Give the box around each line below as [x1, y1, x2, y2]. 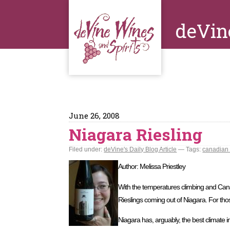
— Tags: [177, 146, 203, 153]
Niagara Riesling [69, 123, 203, 145]
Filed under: [69, 146, 104, 153]
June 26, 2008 [69, 110, 120, 121]
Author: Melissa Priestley [118, 162, 186, 171]
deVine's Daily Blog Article [104, 146, 177, 153]
